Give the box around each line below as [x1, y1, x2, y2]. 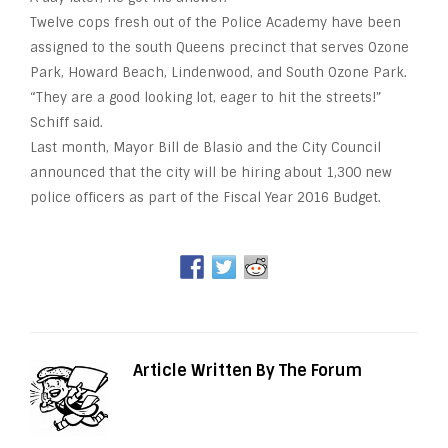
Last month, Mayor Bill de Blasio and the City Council [30, 139, 381, 157]
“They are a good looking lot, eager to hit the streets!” [30, 89, 381, 107]
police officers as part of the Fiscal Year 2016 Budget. [30, 189, 381, 207]
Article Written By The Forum [132, 360, 362, 382]
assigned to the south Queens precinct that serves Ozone [30, 39, 409, 57]
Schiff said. [30, 114, 103, 132]
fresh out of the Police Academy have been [110, 14, 401, 32]
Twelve [30, 14, 78, 32]
